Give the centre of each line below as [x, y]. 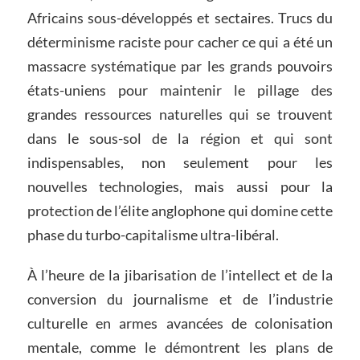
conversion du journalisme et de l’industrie [180, 299]
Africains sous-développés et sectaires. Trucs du [180, 18]
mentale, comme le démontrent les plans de [180, 348]
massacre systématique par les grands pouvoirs [180, 66]
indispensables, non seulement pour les [180, 163]
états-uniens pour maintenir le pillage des [180, 90]
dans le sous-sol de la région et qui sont [180, 139]
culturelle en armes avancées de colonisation [180, 323]
